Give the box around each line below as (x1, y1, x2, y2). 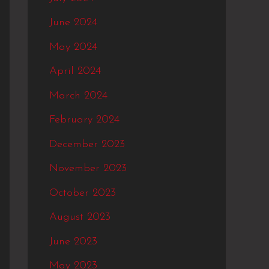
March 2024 (49, 89, 107, 101)
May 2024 (49, 41, 97, 53)
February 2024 (49, 114, 119, 126)
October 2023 (49, 187, 116, 199)
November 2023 (49, 163, 127, 175)
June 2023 (49, 235, 97, 247)
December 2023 (49, 138, 125, 150)
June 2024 (49, 17, 97, 29)
